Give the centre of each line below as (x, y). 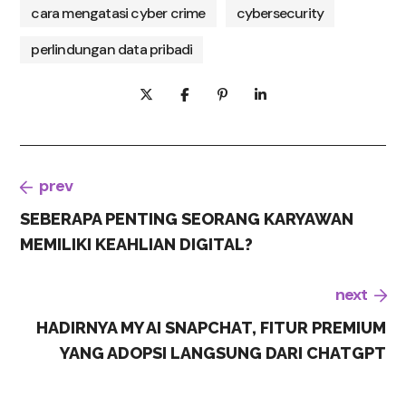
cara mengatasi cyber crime (118, 13)
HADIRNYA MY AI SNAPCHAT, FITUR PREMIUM (211, 328)
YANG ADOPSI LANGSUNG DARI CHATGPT (222, 353)
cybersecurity (280, 13)
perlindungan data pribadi (112, 49)
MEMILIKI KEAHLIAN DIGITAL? (137, 244)
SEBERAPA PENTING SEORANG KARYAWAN (187, 219)
